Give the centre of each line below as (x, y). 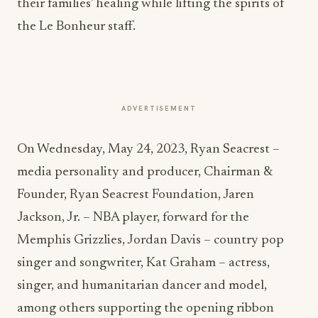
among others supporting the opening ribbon (146, 308)
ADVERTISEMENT (159, 108)
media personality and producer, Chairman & (144, 172)
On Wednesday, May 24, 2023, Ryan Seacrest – (148, 149)
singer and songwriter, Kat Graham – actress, (143, 263)
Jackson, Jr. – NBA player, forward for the (133, 218)
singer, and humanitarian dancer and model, (142, 286)
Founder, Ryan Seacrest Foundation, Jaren (136, 195)
